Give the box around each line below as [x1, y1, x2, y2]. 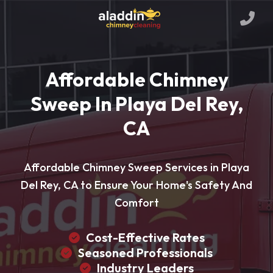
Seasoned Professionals [77, 245, 213, 260]
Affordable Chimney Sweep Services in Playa [24, 160, 249, 174]
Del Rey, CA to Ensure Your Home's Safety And [21, 178, 252, 192]
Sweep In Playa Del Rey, [30, 91, 243, 116]
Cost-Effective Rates [85, 230, 205, 245]
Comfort [114, 196, 159, 210]
